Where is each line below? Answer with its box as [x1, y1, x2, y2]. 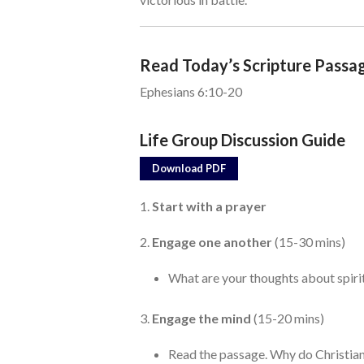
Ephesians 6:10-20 [140, 83, 242, 99]
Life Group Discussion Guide [140, 129, 345, 149]
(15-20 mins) [251, 310, 324, 326]
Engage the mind [152, 310, 251, 326]
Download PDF [152, 161, 226, 175]
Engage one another [152, 233, 272, 249]
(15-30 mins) [272, 233, 345, 249]
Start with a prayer [152, 197, 266, 214]
